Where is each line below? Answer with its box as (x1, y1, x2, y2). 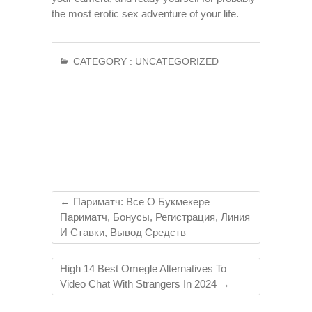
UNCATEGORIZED (135, 56, 219, 67)
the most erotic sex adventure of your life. (52, 8, 239, 19)
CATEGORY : (70, 56, 135, 67)
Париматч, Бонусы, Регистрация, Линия (60, 211, 250, 223)
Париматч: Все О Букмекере (70, 196, 210, 208)
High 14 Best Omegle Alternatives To (60, 263, 226, 274)
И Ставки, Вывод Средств (60, 226, 186, 238)
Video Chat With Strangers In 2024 (60, 278, 219, 290)
